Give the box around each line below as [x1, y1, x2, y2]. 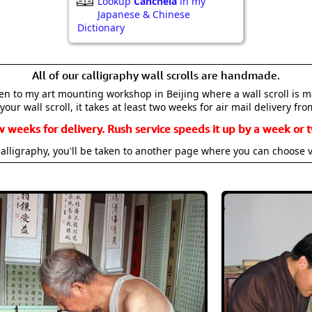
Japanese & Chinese [97, 8, 190, 21]
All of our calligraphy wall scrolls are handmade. [32, 68, 280, 82]
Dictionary [77, 21, 125, 34]
